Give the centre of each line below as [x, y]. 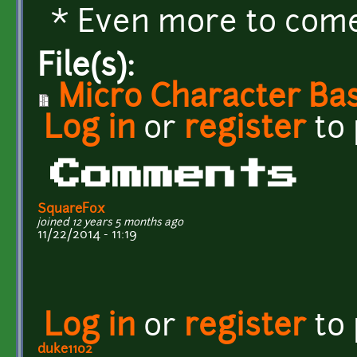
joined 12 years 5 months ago [110, 222]
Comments [175, 175]
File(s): [90, 68]
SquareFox [71, 209]
